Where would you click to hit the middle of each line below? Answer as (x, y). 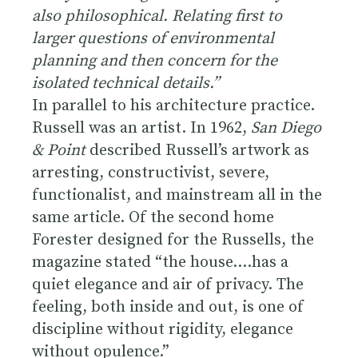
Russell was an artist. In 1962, (141, 128)
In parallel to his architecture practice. (173, 105)
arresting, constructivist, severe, (151, 173)
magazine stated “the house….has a (160, 262)
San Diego (286, 128)
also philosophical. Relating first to (157, 16)
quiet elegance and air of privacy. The (168, 284)
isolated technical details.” (125, 83)
